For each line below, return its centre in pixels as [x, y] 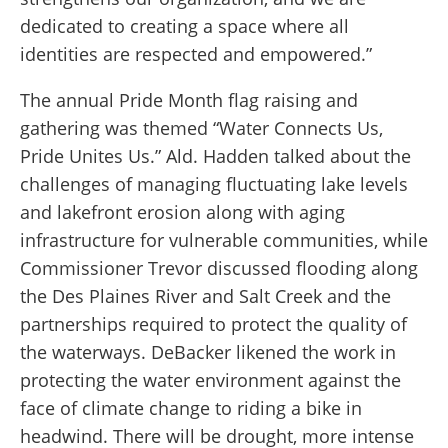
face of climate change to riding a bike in [191, 408]
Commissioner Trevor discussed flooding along [219, 268]
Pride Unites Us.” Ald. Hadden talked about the [215, 156]
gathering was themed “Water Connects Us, [201, 128]
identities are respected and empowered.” [196, 54]
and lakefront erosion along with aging [182, 212]
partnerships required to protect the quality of [213, 324]
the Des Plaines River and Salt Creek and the [205, 296]
